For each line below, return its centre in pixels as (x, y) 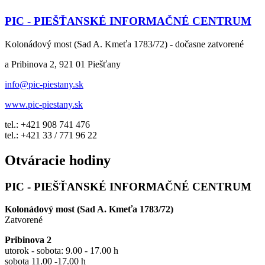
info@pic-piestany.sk (44, 84)
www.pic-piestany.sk (44, 104)
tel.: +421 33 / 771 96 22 (51, 135)
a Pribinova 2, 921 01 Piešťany (64, 64)
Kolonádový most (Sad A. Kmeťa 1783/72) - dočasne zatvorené (124, 44)
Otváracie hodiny (58, 160)
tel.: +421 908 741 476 (47, 124)
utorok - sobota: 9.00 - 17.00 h (62, 251)
